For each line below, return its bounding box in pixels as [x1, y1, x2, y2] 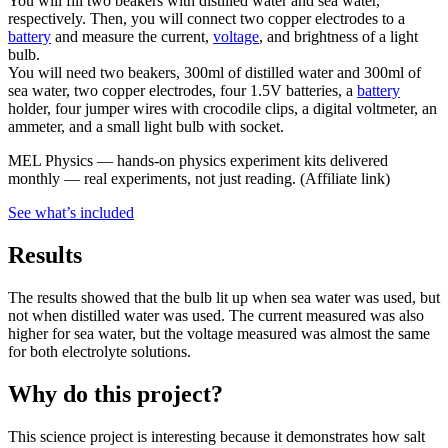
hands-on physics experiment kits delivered [117, 152, 388, 170]
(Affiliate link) [300, 170, 390, 188]
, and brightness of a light [259, 28, 418, 46]
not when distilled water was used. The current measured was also [8, 306, 424, 324]
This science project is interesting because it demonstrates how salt [8, 427, 425, 445]
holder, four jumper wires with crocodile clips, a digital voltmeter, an [8, 100, 437, 118]
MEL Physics [8, 152, 93, 170]
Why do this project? [8, 380, 223, 407]
